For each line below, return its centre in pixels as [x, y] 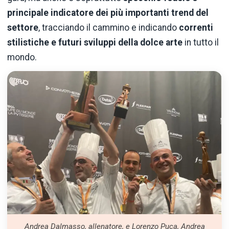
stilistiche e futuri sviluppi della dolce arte [96, 42]
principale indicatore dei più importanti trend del [108, 13]
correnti [196, 27]
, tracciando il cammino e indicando [109, 27]
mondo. [22, 57]
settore [23, 27]
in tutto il [202, 42]
